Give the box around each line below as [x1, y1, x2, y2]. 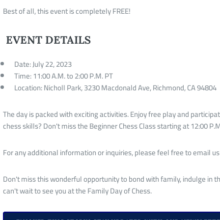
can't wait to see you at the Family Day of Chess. [3, 183, 152, 198]
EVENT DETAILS [6, 32, 91, 47]
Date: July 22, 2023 [14, 56, 72, 71]
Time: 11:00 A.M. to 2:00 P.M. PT [14, 68, 113, 83]
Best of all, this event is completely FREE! [3, 3, 131, 18]
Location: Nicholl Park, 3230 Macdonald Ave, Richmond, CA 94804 [14, 80, 217, 95]
